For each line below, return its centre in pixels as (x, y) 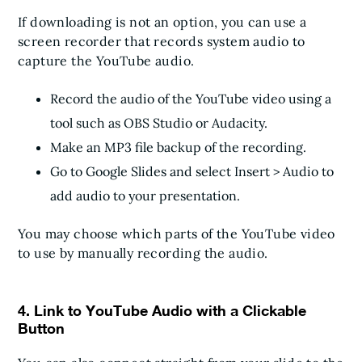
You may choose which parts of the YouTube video (177, 233)
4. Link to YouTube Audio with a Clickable (162, 310)
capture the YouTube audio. (106, 60)
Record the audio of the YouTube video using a (191, 98)
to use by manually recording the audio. (143, 253)
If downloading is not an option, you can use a (162, 21)
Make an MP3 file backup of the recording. (178, 147)
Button (41, 328)
